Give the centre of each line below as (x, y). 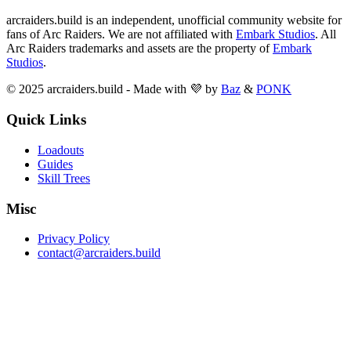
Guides (55, 164)
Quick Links (46, 120)
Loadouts (61, 150)
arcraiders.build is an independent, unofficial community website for (174, 20)
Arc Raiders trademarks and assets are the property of (138, 49)
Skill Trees (64, 178)
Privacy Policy (74, 239)
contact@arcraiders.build (99, 253)
